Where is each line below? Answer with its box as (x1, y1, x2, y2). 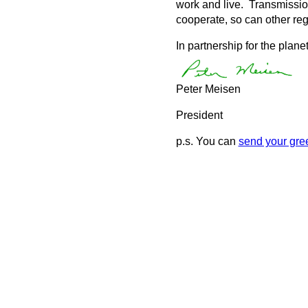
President (175, 109, 223, 121)
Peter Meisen (175, 83, 241, 95)
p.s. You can (175, 135, 239, 147)
